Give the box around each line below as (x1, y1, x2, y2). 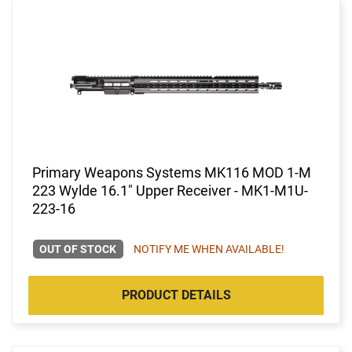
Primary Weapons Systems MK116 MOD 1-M (32, 163, 311, 181)
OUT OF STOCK (39, 242, 117, 255)
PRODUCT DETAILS (121, 287, 231, 302)
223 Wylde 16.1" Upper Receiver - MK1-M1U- (32, 181, 308, 199)
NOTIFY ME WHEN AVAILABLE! (133, 242, 284, 255)
